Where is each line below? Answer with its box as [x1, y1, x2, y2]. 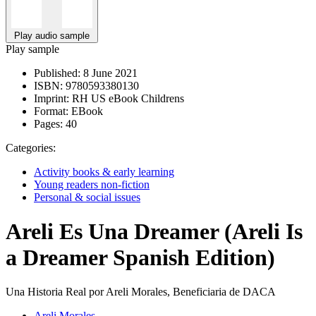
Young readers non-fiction [34, 178, 150, 190]
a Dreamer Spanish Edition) [6, 244, 275, 270]
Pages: [34, 117, 63, 130]
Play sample [6, 42, 59, 55]
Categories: [6, 141, 56, 154]
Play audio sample [14, 30, 90, 41]
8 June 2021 [80, 66, 138, 79]
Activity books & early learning [34, 165, 174, 178]
